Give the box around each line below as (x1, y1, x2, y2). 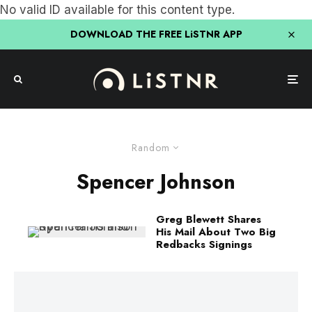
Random (132, 141, 170, 155)
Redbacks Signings (156, 237, 252, 252)
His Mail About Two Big (156, 224, 276, 240)
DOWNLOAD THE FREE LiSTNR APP (70, 27, 242, 41)
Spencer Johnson (77, 167, 235, 196)
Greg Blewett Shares (156, 212, 261, 227)
